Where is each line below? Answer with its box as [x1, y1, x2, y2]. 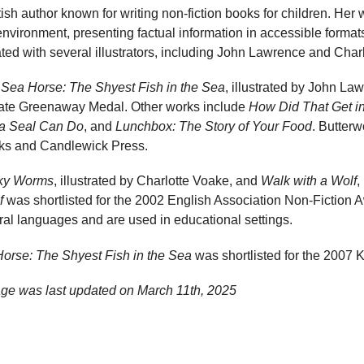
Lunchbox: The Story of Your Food [115, 119, 312, 134]
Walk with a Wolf [261, 174, 357, 188]
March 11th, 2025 [137, 283, 236, 297]
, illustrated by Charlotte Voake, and [54, 174, 261, 188]
